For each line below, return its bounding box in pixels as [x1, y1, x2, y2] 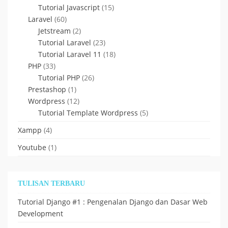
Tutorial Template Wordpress [38, 107, 138, 118]
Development [18, 208, 63, 218]
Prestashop [28, 84, 66, 94]
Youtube [18, 142, 46, 152]
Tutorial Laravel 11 [38, 49, 101, 59]
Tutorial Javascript [38, 2, 100, 12]
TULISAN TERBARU [18, 179, 85, 187]
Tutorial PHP [38, 72, 80, 82]
